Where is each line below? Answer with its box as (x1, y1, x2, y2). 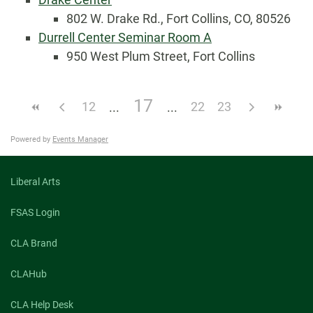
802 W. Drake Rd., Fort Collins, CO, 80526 (66, 11, 291, 26)
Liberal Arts (10, 176, 60, 187)
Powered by (10, 135, 52, 144)
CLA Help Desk (10, 299, 73, 310)
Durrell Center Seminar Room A (38, 30, 212, 45)
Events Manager (52, 135, 108, 144)
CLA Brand (10, 238, 57, 249)
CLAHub (10, 268, 47, 279)
